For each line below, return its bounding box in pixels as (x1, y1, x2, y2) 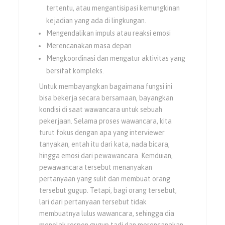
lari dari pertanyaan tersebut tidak (39, 197, 147, 206)
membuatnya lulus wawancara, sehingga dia (39, 209, 175, 217)
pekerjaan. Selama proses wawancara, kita (39, 117, 172, 125)
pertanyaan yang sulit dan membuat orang (39, 174, 171, 183)
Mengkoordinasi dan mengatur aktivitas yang (46, 54, 186, 62)
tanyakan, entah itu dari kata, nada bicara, (39, 140, 170, 148)
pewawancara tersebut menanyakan (39, 163, 153, 171)
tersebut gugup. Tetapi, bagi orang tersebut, (39, 186, 177, 194)
